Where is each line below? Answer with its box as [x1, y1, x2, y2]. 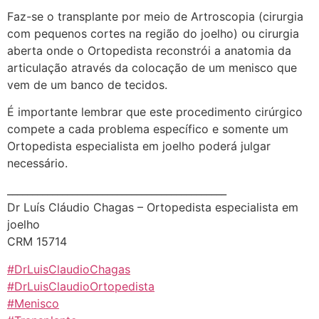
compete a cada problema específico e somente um [7, 121, 288, 136]
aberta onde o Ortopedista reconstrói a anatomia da [7, 43, 291, 58]
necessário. [7, 155, 68, 170]
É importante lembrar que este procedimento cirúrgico [7, 104, 303, 119]
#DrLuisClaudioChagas [7, 261, 130, 276]
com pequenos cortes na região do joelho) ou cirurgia [7, 26, 299, 41]
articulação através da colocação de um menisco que [7, 60, 297, 75]
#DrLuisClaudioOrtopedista [7, 278, 155, 293]
